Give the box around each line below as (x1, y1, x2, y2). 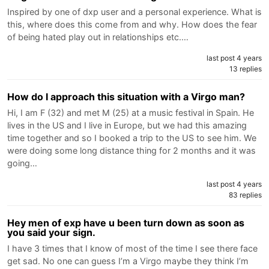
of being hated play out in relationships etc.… (7, 31, 189, 42)
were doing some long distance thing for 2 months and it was (7, 145, 256, 156)
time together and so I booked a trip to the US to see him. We (7, 132, 256, 143)
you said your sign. (7, 226, 95, 238)
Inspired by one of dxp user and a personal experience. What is (7, 6, 262, 17)
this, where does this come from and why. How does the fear (7, 19, 257, 29)
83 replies (229, 190, 262, 199)
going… (7, 157, 37, 168)
